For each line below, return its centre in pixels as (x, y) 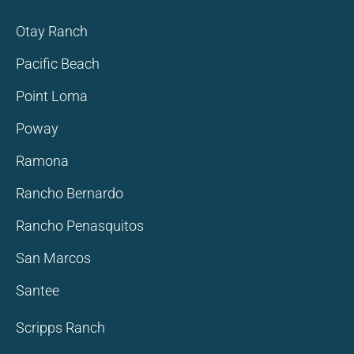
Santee (38, 291)
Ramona (42, 161)
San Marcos (53, 258)
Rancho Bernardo (70, 194)
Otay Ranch (52, 32)
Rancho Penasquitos (80, 226)
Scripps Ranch (60, 328)
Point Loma (52, 96)
